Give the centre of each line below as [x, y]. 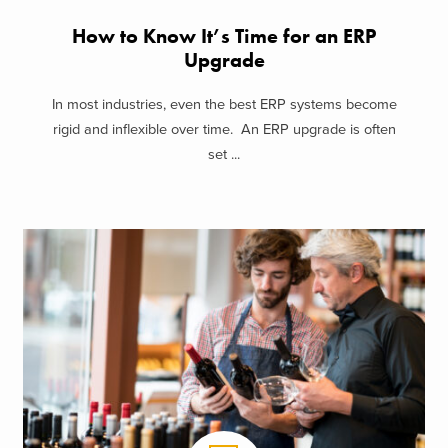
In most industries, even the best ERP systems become [224, 105]
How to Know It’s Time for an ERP [224, 36]
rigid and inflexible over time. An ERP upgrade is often [224, 130]
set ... [224, 155]
